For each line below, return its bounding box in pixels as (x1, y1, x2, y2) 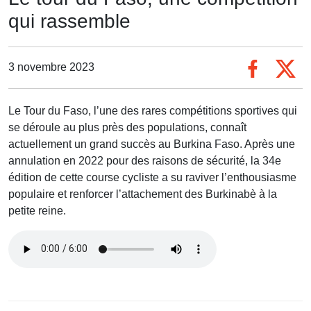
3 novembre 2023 (8, 61, 94, 74)
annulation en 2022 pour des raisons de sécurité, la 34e (8, 154, 281, 167)
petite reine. (8, 204, 66, 217)
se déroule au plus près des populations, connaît (8, 121, 246, 133)
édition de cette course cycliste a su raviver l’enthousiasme (8, 171, 296, 183)
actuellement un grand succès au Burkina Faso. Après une (8, 137, 295, 150)
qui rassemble (8, 10, 131, 32)
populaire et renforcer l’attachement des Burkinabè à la (8, 187, 277, 200)
